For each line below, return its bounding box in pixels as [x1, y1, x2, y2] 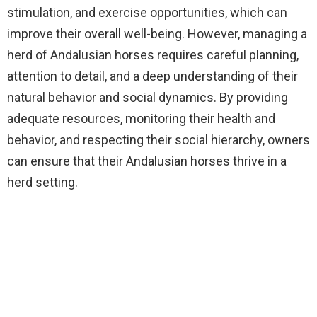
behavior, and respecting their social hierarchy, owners [7, 132, 310, 147]
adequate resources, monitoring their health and [7, 111, 275, 126]
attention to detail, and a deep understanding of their [7, 69, 298, 83]
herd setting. [7, 175, 78, 190]
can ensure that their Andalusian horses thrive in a [7, 154, 287, 168]
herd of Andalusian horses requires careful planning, [7, 47, 299, 62]
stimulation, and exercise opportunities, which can [7, 5, 287, 20]
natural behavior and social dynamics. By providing [7, 90, 288, 105]
